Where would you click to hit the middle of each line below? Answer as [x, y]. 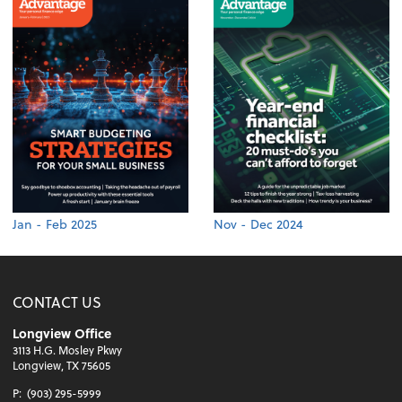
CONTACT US [57, 301]
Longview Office [62, 334]
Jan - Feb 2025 [55, 223]
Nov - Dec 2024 [259, 223]
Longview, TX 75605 [62, 366]
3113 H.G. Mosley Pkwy [68, 350]
